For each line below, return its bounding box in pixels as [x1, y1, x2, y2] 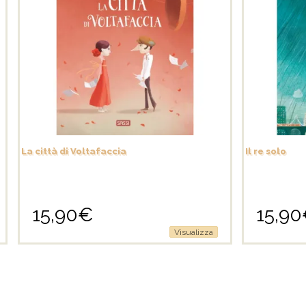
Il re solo [245, 145, 287, 156]
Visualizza [173, 227, 213, 238]
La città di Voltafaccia [21, 145, 127, 156]
